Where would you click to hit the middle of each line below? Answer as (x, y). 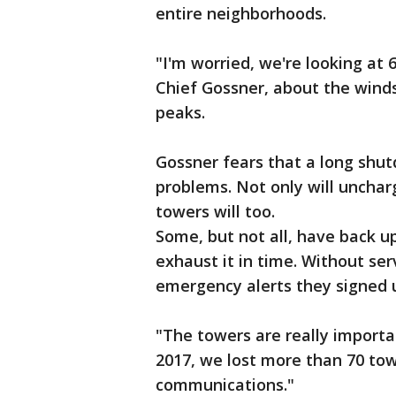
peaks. (183, 112)
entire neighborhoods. (243, 13)
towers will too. (217, 211)
